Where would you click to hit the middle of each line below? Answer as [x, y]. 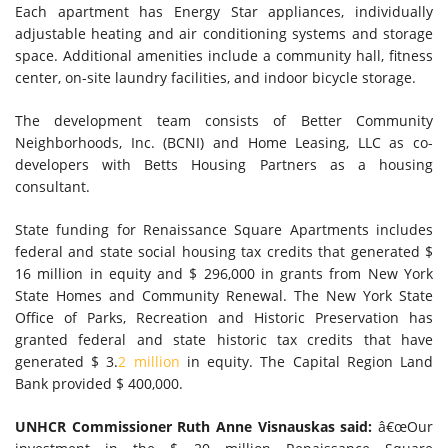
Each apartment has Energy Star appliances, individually [224, 11]
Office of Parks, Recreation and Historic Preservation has [224, 317]
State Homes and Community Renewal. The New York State [224, 295]
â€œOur [403, 426]
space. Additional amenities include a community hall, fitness [224, 55]
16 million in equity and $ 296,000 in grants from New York [224, 273]
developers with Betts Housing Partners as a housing [224, 164]
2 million [149, 361]
